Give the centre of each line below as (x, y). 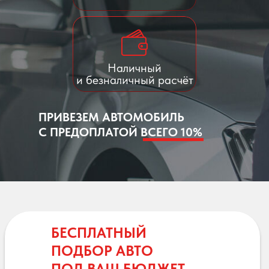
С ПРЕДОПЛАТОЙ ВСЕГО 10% (120, 132)
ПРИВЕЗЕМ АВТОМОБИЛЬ (111, 117)
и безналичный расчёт (134, 80)
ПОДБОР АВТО (102, 250)
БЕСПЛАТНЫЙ (99, 232)
